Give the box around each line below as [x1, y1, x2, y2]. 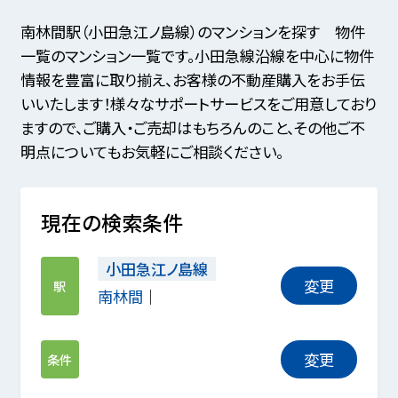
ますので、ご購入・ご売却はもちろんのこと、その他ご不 [20, 115, 365, 139]
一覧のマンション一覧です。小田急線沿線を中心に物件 [20, 44, 374, 67]
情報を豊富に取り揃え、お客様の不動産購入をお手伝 [20, 68, 365, 91]
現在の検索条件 [40, 207, 183, 238]
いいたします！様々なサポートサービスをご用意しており [20, 92, 377, 115]
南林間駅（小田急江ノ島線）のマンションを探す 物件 [20, 20, 365, 43]
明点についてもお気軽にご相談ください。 [20, 139, 283, 163]
